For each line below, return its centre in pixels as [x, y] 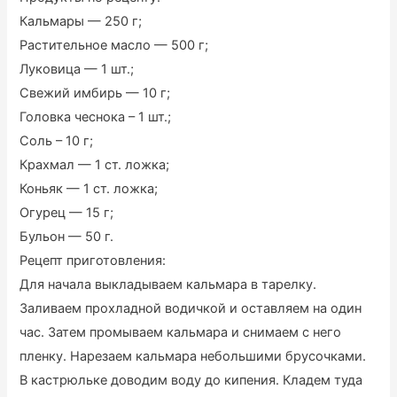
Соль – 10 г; [57, 140]
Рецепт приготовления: [93, 260]
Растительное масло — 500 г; [114, 45]
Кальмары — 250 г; [81, 21]
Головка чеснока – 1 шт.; [96, 117]
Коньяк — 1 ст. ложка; [89, 188]
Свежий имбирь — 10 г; [95, 93]
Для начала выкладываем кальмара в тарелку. [168, 284]
